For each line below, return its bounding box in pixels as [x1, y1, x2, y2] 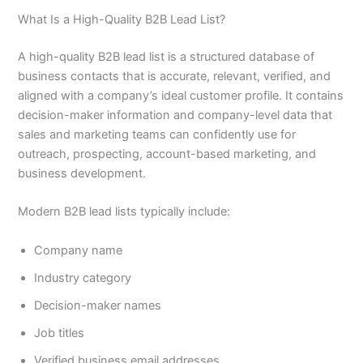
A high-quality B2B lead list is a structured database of [18, 49, 315, 64]
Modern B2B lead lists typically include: [18, 204, 231, 220]
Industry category [34, 270, 132, 285]
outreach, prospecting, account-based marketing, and [18, 146, 317, 161]
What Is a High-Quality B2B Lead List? [18, 12, 226, 28]
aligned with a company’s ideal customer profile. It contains [18, 88, 344, 103]
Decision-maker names [34, 297, 162, 313]
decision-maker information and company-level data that [18, 107, 333, 122]
